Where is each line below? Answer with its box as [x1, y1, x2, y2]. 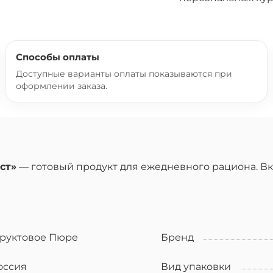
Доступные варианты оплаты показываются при [16, 68, 232, 79]
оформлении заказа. [16, 80, 107, 91]
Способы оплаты [16, 51, 99, 63]
